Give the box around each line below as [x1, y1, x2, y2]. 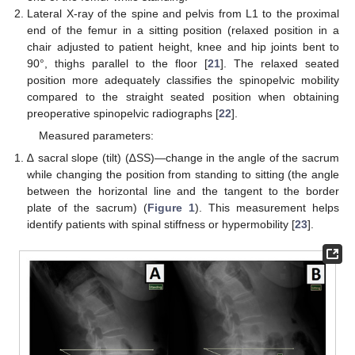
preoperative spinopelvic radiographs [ [27, 106, 219, 120]
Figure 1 [147, 201, 196, 215]
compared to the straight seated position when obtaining [27, 90, 339, 103]
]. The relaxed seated [220, 56, 340, 70]
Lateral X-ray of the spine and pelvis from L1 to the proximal [27, 6, 339, 20]
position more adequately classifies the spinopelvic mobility [27, 73, 339, 86]
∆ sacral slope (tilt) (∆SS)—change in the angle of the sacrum [27, 151, 339, 165]
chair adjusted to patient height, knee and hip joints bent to [27, 40, 339, 53]
